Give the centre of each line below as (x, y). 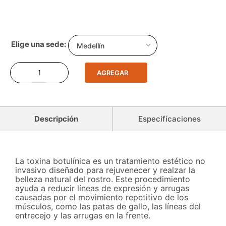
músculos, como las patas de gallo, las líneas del (108, 207)
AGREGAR (112, 72)
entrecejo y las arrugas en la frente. (83, 216)
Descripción (56, 119)
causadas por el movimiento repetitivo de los (102, 197)
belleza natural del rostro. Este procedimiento (103, 179)
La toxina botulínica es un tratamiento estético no (110, 161)
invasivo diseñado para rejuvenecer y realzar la (105, 170)
